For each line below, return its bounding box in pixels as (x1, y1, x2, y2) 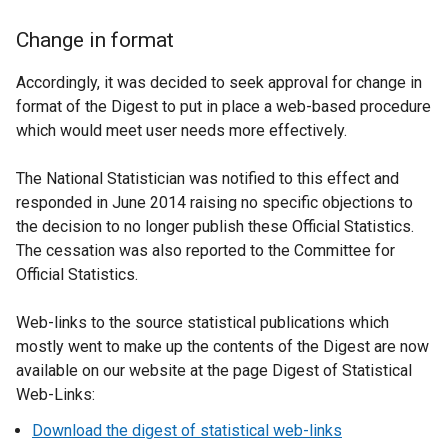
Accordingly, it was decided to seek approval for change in (16, 73, 422, 92)
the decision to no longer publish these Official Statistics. (16, 217, 414, 236)
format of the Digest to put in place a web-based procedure (16, 97, 431, 116)
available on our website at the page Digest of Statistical (16, 361, 412, 380)
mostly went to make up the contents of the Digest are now (16, 337, 429, 356)
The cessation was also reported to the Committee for (16, 241, 395, 260)
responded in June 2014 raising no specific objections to (16, 193, 413, 212)
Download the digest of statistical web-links (32, 421, 342, 440)
